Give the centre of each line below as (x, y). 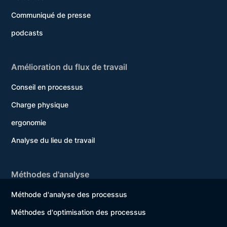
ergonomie (29, 123)
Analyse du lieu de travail (53, 140)
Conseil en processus (47, 87)
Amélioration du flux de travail (69, 67)
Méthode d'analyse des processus (69, 195)
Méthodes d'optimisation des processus (79, 212)
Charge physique (40, 105)
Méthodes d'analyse (50, 175)
